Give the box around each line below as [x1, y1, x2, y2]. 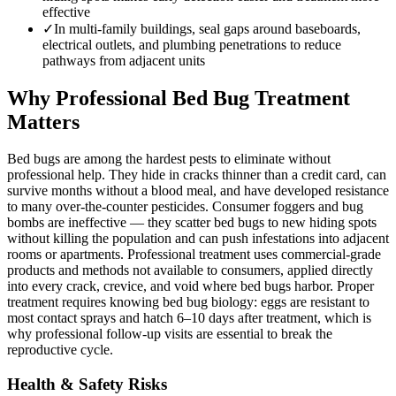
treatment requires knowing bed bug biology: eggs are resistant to [7, 294, 369, 310]
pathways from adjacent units [42, 52, 205, 68]
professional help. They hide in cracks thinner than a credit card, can [7, 167, 386, 183]
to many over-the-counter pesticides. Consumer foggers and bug [7, 199, 363, 215]
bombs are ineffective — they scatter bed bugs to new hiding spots [7, 215, 377, 231]
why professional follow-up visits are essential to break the [7, 326, 332, 342]
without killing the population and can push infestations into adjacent [7, 231, 389, 247]
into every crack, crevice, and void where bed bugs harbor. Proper [7, 278, 374, 294]
